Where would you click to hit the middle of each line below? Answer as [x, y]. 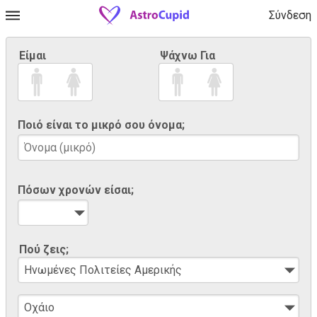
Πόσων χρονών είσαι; [76, 190]
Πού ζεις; [44, 249]
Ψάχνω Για [188, 56]
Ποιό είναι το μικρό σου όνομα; [101, 125]
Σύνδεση [290, 15]
